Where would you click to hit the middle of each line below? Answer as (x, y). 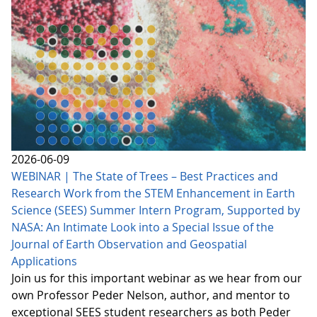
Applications (44, 261)
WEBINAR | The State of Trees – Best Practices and (145, 176)
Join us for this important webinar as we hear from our (157, 278)
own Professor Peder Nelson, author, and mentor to (151, 295)
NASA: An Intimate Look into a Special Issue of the (143, 227)
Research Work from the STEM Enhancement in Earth (153, 193)
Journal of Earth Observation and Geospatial (129, 244)
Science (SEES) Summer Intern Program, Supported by (156, 210)
